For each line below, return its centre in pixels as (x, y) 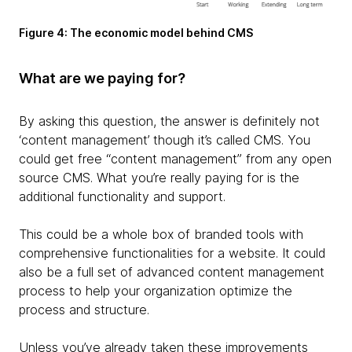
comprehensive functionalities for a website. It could (172, 253)
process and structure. (84, 310)
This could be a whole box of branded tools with (161, 235)
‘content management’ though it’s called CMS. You (165, 140)
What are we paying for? (102, 79)
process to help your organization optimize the (156, 291)
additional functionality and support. (122, 197)
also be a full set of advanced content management (172, 272)
